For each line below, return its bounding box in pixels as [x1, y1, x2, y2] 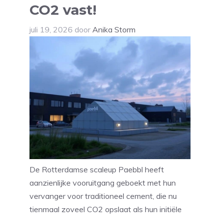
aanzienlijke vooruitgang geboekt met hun [29, 178, 176, 188]
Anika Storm [92, 25, 136, 35]
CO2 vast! [29, 1, 96, 19]
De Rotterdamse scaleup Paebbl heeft [29, 165, 164, 175]
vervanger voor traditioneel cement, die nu [29, 191, 177, 201]
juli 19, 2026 [29, 25, 73, 35]
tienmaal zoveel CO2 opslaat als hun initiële [29, 204, 182, 215]
